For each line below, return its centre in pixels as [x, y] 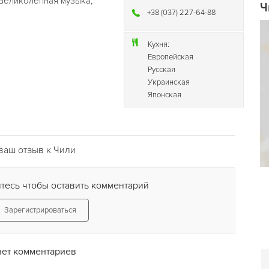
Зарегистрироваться [40, 210]
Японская [165, 95]
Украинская [169, 82]
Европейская [171, 57]
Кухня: [159, 44]
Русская [162, 70]
